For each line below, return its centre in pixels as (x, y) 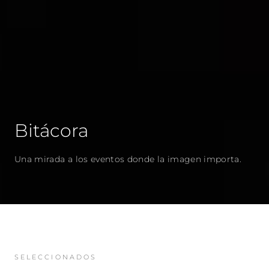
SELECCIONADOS (56, 257)
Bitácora (51, 131)
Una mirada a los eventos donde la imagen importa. (128, 159)
